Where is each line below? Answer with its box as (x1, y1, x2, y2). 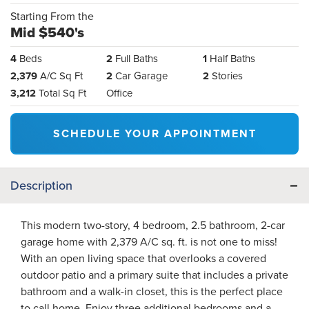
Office (106, 85, 133, 101)
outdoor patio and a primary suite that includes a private (21, 266, 288, 283)
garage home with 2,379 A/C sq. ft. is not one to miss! (21, 233, 277, 250)
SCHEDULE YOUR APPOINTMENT (52, 125, 257, 141)
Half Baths (209, 50, 255, 66)
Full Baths (115, 50, 159, 66)
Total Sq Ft (39, 85, 86, 101)
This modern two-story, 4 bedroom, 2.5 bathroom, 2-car (21, 217, 285, 233)
